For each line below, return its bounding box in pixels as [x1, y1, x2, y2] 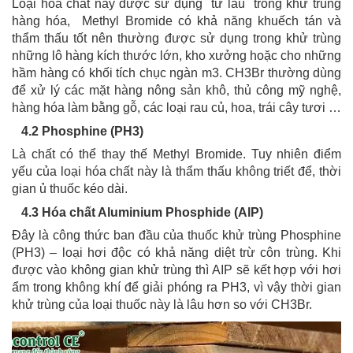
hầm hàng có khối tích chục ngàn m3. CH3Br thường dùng [12, 66, 341, 80]
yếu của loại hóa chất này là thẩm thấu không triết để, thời [12, 165, 341, 179]
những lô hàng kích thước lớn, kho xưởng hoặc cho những [12, 49, 341, 63]
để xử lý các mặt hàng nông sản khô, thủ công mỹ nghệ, [12, 84, 341, 98]
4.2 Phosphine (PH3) [12, 124, 143, 139]
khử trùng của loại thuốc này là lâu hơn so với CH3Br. [12, 298, 312, 312]
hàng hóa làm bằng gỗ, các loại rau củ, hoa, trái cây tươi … [12, 101, 341, 115]
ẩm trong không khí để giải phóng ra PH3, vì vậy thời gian [12, 281, 341, 295]
